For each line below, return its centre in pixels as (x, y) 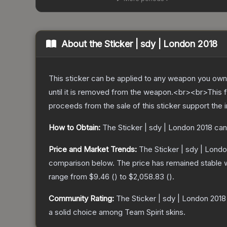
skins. (175, 212)
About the (83, 44)
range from (69, 177)
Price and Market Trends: (93, 149)
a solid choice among (87, 212)
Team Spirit (144, 212)
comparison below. (82, 163)
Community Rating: (81, 199)
